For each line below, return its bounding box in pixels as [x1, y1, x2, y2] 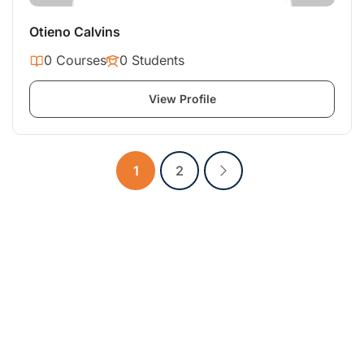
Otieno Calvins [29, 24, 120, 41]
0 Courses [44, 52, 106, 69]
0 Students [119, 52, 184, 69]
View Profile [148, 92, 216, 106]
